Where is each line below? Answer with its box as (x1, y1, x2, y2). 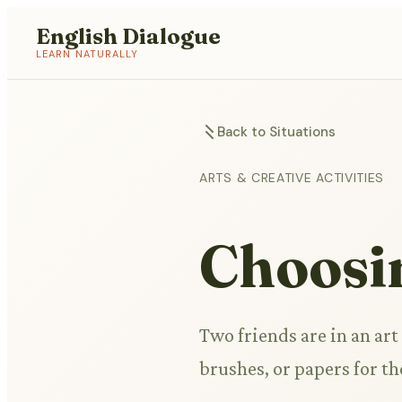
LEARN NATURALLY (36, 48, 139, 60)
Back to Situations (217, 123, 336, 141)
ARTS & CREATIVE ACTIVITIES (199, 170, 385, 186)
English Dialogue (36, 23, 221, 49)
